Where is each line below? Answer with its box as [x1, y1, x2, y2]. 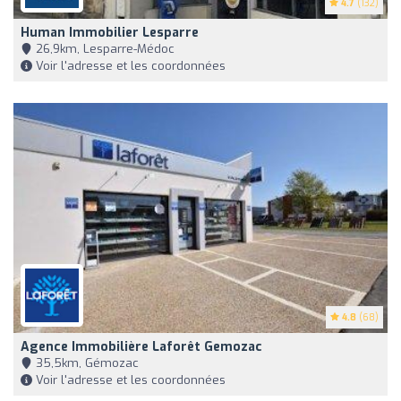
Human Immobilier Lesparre [21, 24, 199, 42]
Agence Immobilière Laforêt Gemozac [21, 337, 262, 355]
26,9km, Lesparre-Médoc [32, 41, 175, 57]
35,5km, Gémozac [32, 354, 139, 371]
